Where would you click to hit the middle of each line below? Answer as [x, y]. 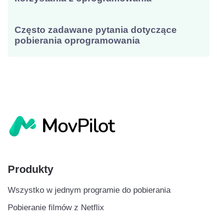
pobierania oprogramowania [77, 41]
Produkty [30, 169]
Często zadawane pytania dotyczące [96, 30]
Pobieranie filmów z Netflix [56, 207]
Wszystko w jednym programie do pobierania [89, 190]
